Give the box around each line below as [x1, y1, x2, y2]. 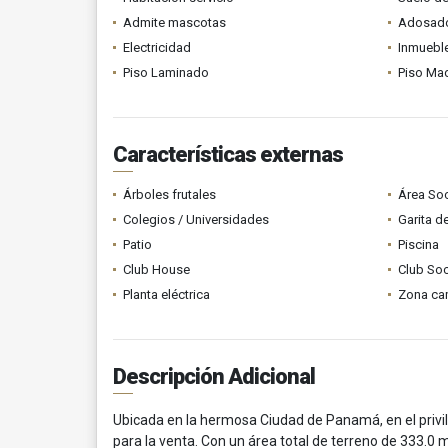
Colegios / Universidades [123, 212, 269, 227]
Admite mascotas [123, 15, 226, 30]
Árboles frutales [123, 187, 216, 202]
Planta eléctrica [123, 287, 210, 302]
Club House [123, 262, 190, 277]
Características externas [113, 142, 343, 167]
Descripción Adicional [113, 364, 315, 389]
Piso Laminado [123, 65, 209, 80]
